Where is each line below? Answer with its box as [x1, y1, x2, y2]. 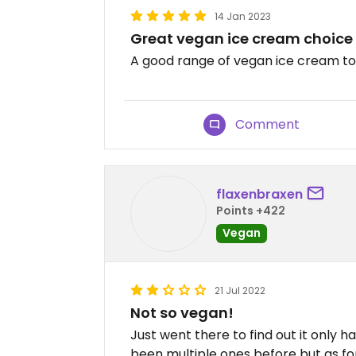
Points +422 [216, 202, 285, 219]
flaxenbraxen [216, 184, 303, 203]
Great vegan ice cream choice [130, 29, 353, 48]
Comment [235, 115, 300, 133]
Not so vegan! [130, 303, 234, 323]
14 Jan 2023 [215, 10, 271, 23]
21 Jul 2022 [215, 284, 265, 297]
